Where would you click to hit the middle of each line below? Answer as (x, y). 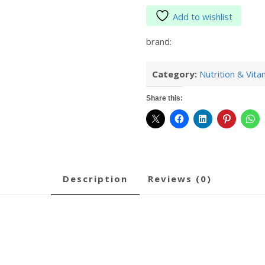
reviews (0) (183, 178)
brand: (159, 42)
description (99, 178)
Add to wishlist (202, 17)
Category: (175, 74)
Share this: (164, 98)
